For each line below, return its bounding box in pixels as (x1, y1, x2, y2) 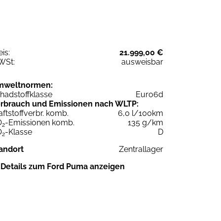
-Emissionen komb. (5, 117, 74, 127)
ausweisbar (121, 57, 163, 67)
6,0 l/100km (118, 108, 163, 118)
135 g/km (128, 117, 163, 127)
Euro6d (136, 89, 163, 99)
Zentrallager (119, 144, 163, 154)
